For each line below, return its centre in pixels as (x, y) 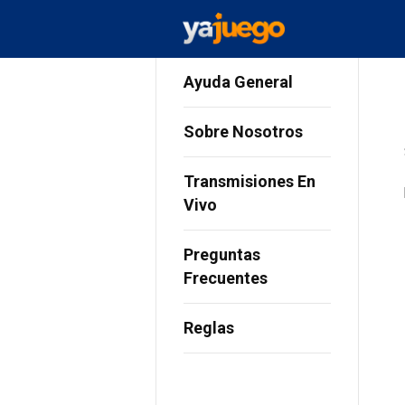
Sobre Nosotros (243, 132)
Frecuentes (226, 278)
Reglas (209, 328)
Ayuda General (238, 82)
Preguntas (222, 254)
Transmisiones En (250, 181)
